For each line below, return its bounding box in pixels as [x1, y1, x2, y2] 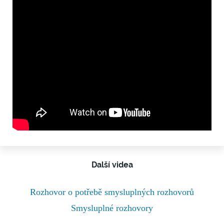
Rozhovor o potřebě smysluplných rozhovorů [30, 186, 194, 197]
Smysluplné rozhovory [71, 202, 153, 213]
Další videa [91, 159, 133, 169]
